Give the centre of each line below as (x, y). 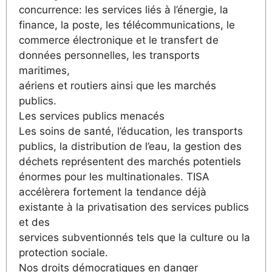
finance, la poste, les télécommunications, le (127, 25)
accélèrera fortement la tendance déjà (113, 192)
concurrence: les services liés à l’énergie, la (124, 9)
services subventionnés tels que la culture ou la (134, 237)
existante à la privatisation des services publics (134, 207)
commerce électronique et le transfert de (119, 40)
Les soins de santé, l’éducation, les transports (131, 131)
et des (34, 222)
